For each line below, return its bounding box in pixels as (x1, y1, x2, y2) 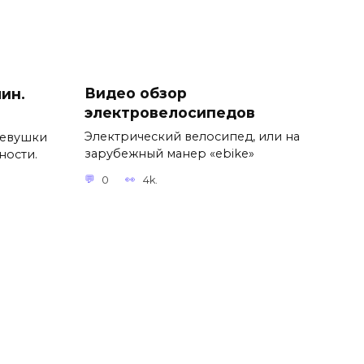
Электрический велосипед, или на (84, 129, 300, 145)
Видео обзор (84, 84, 187, 102)
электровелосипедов (84, 104, 255, 122)
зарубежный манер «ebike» (84, 146, 254, 162)
